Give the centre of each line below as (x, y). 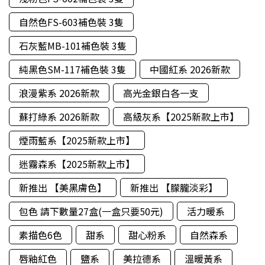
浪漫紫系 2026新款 (59, 93)
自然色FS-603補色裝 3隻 (71, 22)
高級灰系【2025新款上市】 (181, 117)
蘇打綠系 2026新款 (59, 117)
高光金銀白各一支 (161, 93)
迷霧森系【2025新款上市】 (77, 164)
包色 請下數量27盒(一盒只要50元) (91, 211)
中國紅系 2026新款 (190, 69)
